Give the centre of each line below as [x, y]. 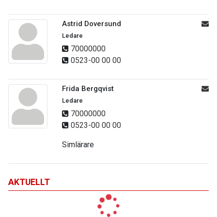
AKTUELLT [29, 182]
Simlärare [78, 145]
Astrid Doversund [92, 24]
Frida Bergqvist [88, 89]
